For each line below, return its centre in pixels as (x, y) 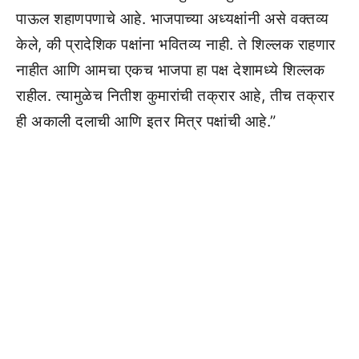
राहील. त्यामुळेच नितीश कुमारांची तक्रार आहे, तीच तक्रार (175, 96)
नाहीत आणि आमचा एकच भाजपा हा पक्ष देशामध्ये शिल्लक (170, 70)
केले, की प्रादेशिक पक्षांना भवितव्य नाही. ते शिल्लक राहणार (176, 44)
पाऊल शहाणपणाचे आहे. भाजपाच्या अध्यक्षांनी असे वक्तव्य (173, 19)
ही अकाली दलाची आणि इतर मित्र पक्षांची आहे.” (146, 121)
